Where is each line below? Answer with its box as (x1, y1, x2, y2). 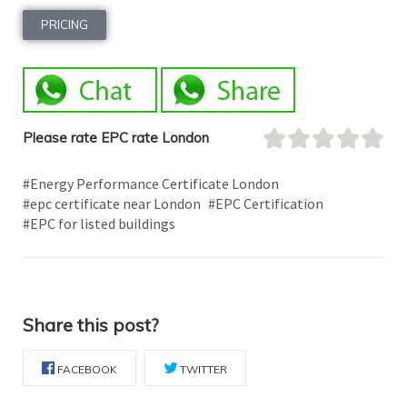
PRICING (41, 17, 88, 33)
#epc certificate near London (23, 194, 201, 213)
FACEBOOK (57, 362, 117, 377)
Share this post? (23, 313, 159, 337)
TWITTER (180, 362, 227, 377)
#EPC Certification (208, 194, 323, 213)
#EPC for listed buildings (23, 214, 175, 233)
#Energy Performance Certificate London (23, 174, 279, 194)
